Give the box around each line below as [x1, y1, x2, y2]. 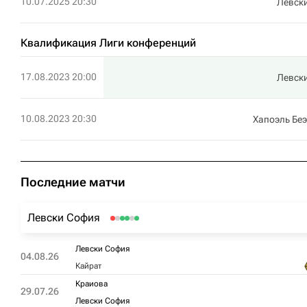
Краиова [75, 279, 108, 288]
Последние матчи [21, 175, 125, 189]
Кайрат [75, 261, 101, 271]
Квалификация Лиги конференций [21, 36, 196, 49]
